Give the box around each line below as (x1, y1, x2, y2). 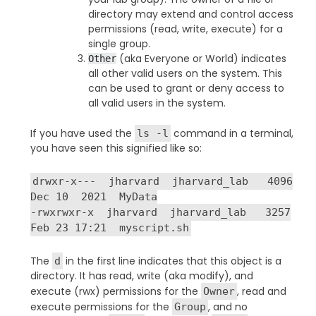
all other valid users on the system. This (87, 66, 282, 80)
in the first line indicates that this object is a (62, 253, 281, 268)
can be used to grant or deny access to (87, 80, 284, 95)
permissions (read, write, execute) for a (87, 21, 283, 36)
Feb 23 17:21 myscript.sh (30, 221, 189, 234)
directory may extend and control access (87, 6, 293, 21)
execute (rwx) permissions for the (30, 284, 201, 298)
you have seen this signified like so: (30, 140, 202, 155)
